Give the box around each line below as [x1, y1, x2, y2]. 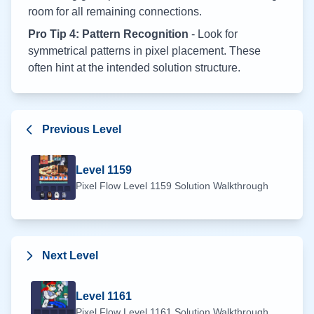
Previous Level [42, 123, 121, 135]
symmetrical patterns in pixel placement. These [28, 45, 261, 57]
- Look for [189, 28, 238, 40]
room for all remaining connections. [28, 6, 202, 18]
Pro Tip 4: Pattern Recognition [28, 28, 189, 40]
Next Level [42, 250, 98, 261]
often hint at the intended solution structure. [28, 62, 240, 74]
